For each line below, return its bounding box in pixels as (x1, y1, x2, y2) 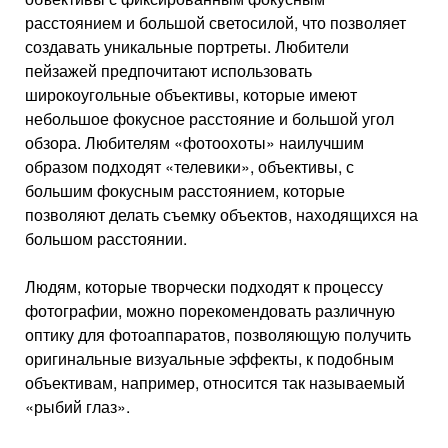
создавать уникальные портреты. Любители (25, 34, 349, 58)
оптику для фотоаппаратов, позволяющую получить (25, 322, 411, 346)
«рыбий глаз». (25, 394, 130, 418)
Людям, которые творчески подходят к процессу (25, 274, 383, 298)
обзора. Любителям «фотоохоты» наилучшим (25, 130, 364, 154)
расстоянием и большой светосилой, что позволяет (25, 10, 406, 34)
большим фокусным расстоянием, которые (25, 178, 345, 202)
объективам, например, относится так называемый (25, 370, 405, 394)
